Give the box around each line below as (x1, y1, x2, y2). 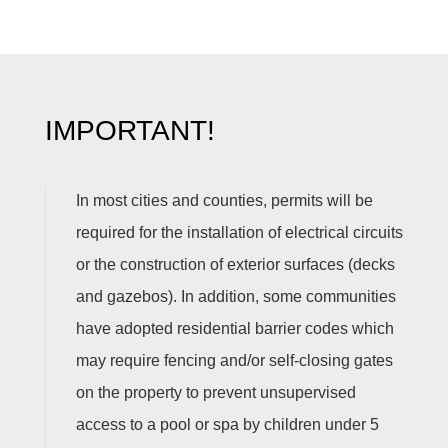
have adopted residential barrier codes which (75, 320, 394, 337)
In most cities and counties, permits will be (75, 192, 373, 209)
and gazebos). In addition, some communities (75, 288, 396, 305)
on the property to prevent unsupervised (75, 384, 356, 401)
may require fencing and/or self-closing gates (75, 352, 393, 369)
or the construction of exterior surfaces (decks (75, 256, 395, 273)
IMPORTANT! (44, 115, 215, 146)
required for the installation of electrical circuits (75, 224, 403, 241)
